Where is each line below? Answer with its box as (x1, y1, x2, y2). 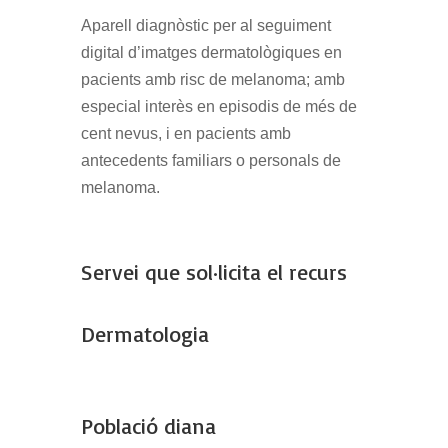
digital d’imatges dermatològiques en (80, 44, 342, 62)
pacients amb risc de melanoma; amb (80, 71, 345, 89)
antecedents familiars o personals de (80, 152, 341, 170)
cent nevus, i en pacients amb (80, 125, 291, 143)
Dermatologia (80, 320, 209, 348)
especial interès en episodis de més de (80, 98, 357, 116)
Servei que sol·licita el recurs (80, 258, 347, 286)
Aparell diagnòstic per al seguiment (80, 17, 331, 35)
